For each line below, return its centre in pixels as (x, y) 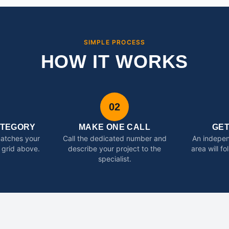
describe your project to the (114, 148)
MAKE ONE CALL (114, 127)
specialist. (114, 159)
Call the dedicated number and (114, 138)
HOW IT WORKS (114, 62)
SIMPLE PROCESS (114, 42)
